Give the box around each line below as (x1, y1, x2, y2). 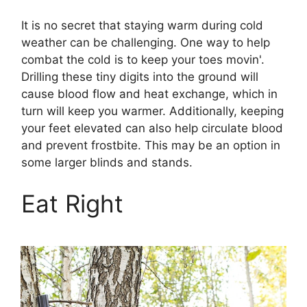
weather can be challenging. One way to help (21, 36, 270, 50)
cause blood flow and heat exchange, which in (21, 87, 278, 101)
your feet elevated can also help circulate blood (21, 121, 283, 136)
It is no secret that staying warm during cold (21, 19, 263, 33)
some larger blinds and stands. (21, 156, 196, 170)
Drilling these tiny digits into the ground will (21, 70, 258, 84)
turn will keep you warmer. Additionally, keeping (21, 104, 284, 119)
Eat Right (21, 188, 123, 218)
